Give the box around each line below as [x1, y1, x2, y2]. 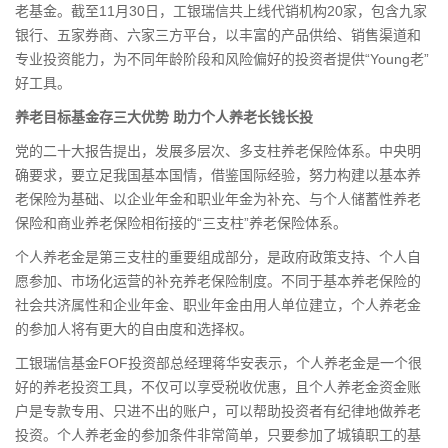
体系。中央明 [337, 142, 421, 159]
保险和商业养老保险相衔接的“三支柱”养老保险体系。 [15, 214, 347, 231]
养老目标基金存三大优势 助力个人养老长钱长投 [15, 108, 313, 125]
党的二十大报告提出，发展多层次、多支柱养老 [15, 142, 309, 159]
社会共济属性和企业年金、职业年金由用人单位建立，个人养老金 [15, 296, 421, 313]
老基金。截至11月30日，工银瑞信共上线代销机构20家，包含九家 [15, 2, 427, 19]
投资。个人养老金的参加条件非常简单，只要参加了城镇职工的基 [15, 426, 421, 443]
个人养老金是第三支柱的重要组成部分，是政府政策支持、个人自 [15, 248, 421, 265]
